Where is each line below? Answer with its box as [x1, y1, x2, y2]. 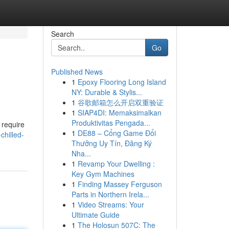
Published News [51, 66, 103, 77]
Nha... [71, 148, 91, 158]
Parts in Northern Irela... [71, 189, 149, 199]
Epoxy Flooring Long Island [77, 77, 166, 87]
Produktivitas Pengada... [71, 118, 150, 128]
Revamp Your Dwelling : [77, 158, 155, 169]
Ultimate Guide [71, 210, 120, 220]
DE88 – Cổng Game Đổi [77, 128, 156, 138]
